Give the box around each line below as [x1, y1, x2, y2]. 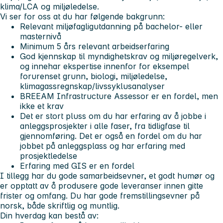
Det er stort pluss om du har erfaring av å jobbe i [20, 111, 206, 121]
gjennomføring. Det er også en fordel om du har [20, 131, 202, 141]
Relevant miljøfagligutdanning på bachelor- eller [20, 21, 203, 32]
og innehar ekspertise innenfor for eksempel [20, 61, 189, 72]
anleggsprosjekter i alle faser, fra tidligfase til [20, 121, 190, 131]
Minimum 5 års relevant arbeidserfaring [20, 41, 169, 52]
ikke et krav [20, 101, 64, 111]
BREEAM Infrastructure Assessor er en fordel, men [20, 91, 218, 102]
